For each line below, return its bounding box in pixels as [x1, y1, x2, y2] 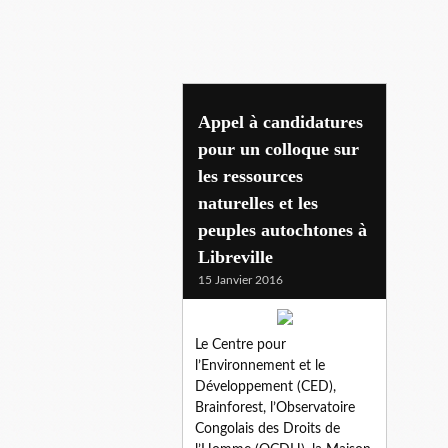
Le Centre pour [195, 337, 286, 352]
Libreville [198, 246, 273, 267]
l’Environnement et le [195, 358, 325, 373]
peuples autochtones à [198, 219, 367, 240]
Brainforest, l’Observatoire [195, 400, 355, 415]
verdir [182, 107, 247, 134]
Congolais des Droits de [195, 421, 340, 436]
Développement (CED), [195, 379, 336, 394]
